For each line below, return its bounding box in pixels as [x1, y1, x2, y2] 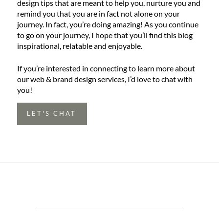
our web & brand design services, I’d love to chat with [17, 74, 193, 84]
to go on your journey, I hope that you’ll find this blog [17, 30, 193, 40]
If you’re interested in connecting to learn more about [17, 64, 195, 73]
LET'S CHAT [27, 110, 76, 117]
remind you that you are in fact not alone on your [17, 9, 180, 18]
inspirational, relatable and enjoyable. [17, 41, 144, 50]
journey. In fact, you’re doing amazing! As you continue [17, 20, 198, 29]
